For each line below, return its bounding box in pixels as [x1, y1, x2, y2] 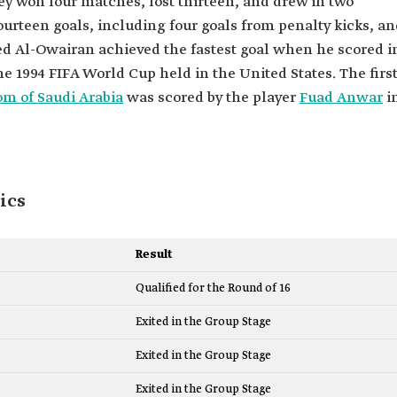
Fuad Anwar [300, 88, 383, 107]
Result [136, 246, 173, 262]
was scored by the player [123, 88, 300, 107]
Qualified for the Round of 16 [136, 280, 291, 296]
